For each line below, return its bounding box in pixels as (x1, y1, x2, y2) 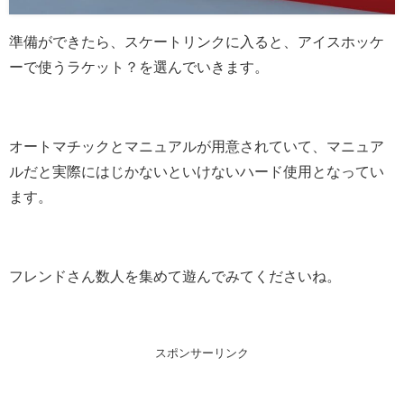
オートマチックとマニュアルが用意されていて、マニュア (9, 139, 384, 154)
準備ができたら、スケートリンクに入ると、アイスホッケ (9, 34, 384, 50)
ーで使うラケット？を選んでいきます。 (9, 60, 269, 75)
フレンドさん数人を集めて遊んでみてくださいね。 (9, 269, 341, 284)
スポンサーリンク (155, 347, 249, 360)
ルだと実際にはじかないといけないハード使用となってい (9, 164, 384, 179)
